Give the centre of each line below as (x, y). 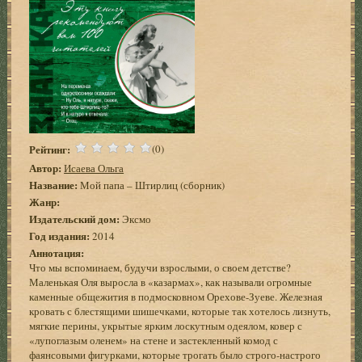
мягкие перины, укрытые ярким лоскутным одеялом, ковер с (166, 325)
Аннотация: (57, 252)
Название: (54, 184)
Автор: (46, 167)
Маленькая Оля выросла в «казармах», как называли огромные (171, 282)
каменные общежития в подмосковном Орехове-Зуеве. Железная (176, 296)
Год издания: (60, 235)
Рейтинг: (50, 149)
